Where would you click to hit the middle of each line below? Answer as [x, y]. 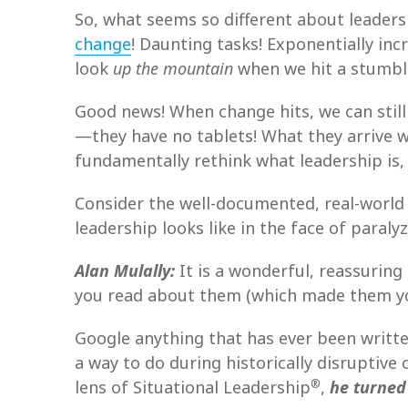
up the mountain [173, 68]
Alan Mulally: [125, 270]
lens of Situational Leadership [193, 387]
